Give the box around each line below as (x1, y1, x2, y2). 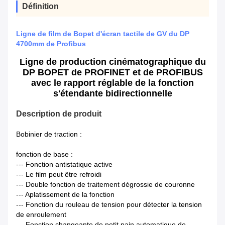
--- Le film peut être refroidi (16, 170, 101, 179)
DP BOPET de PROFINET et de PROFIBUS (22, 67, 203, 78)
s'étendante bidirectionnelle (53, 88, 172, 99)
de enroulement (16, 210, 66, 219)
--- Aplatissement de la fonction (16, 190, 115, 199)
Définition (22, 2, 59, 11)
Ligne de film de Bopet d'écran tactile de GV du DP (16, 30, 189, 38)
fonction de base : (16, 150, 73, 159)
